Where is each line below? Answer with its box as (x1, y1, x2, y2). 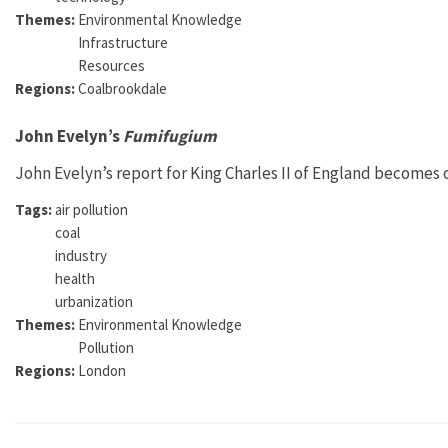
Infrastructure (78, 32, 168, 52)
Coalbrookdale (78, 78, 167, 98)
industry (55, 245, 107, 265)
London (78, 360, 126, 380)
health (55, 268, 95, 288)
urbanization (55, 291, 133, 311)
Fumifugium (123, 124, 217, 147)
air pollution (55, 199, 128, 219)
